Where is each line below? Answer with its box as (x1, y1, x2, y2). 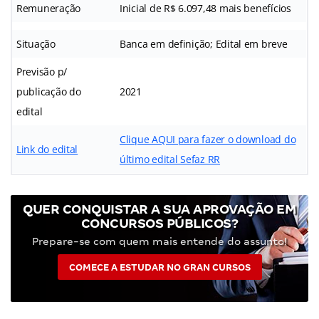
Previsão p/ (16, 64, 68, 78)
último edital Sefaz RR (120, 152, 221, 166)
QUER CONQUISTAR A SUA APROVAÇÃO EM (23, 201, 296, 216)
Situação (16, 36, 56, 51)
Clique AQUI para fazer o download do (120, 132, 296, 146)
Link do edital (16, 142, 78, 156)
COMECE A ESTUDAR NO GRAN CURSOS (68, 261, 251, 273)
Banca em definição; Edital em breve (120, 36, 288, 51)
